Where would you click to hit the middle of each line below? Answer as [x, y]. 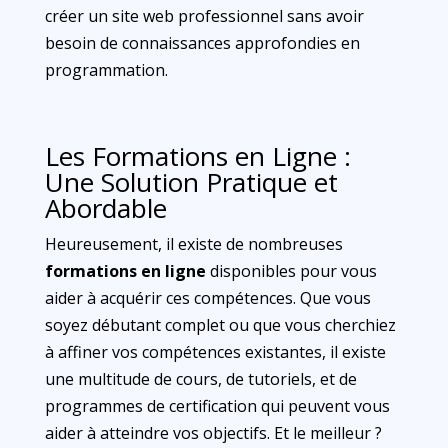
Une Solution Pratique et [191, 182]
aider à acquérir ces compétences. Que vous [207, 298]
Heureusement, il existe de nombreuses [193, 244]
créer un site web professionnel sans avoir [204, 16]
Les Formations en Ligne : [197, 156]
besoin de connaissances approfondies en [202, 43]
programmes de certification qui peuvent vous [217, 406]
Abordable [105, 208]
